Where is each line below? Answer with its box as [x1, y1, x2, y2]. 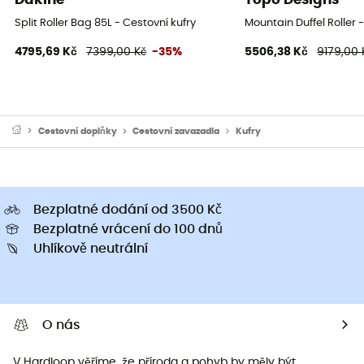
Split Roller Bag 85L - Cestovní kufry [15, 17, 197, 28]
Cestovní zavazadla [132, 126, 220, 136]
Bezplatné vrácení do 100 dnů [33, 222, 223, 236]
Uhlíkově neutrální [33, 241, 148, 255]
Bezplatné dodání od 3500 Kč [33, 202, 222, 216]
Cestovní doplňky [37, 126, 117, 136]
